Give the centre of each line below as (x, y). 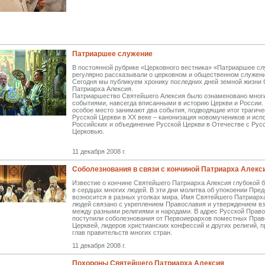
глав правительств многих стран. (122, 232)
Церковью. (88, 131)
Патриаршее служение (112, 54)
